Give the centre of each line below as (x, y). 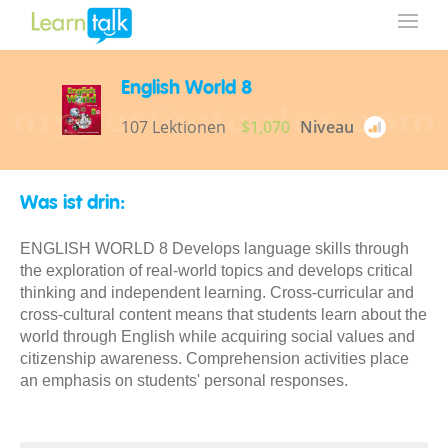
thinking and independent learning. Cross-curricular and (217, 292)
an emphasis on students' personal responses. (184, 380)
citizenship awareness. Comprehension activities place (214, 358)
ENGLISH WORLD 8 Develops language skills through (214, 248)
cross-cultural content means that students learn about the (223, 314)
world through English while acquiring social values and (217, 336)
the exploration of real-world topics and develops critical (216, 270)
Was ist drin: (72, 204)
